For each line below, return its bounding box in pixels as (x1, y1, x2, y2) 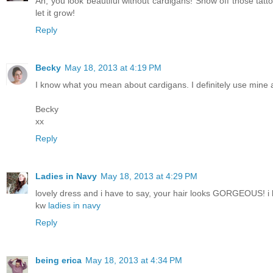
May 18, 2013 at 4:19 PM (65, 62, 161, 73)
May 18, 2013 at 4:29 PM (101, 171, 197, 181)
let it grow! (35, 7, 75, 18)
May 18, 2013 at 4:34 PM (85, 255, 182, 265)
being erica (35, 255, 82, 265)
